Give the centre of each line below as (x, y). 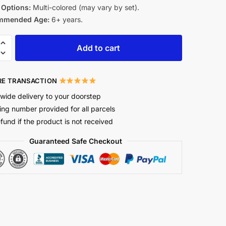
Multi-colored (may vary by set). (85, 7)
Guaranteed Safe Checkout (76, 141)
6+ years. (66, 19)
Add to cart (99, 48)
